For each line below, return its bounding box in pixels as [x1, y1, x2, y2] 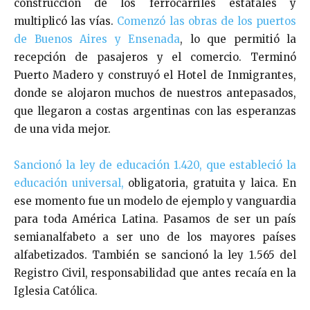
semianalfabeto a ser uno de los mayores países [14, 230, 296, 244]
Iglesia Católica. [14, 284, 98, 298]
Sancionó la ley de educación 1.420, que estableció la [14, 158, 296, 172]
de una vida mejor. [14, 122, 111, 136]
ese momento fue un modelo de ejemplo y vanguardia [14, 194, 296, 208]
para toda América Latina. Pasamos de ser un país [14, 212, 296, 226]
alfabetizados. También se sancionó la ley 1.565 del [14, 248, 296, 262]
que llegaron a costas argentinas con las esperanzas [14, 104, 296, 118]
